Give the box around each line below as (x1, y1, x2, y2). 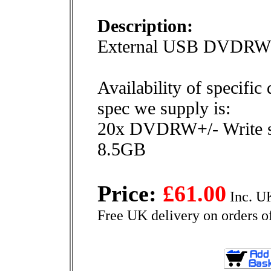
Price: (97, 181, 163, 206)
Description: (97, 16, 193, 36)
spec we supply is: (97, 98, 230, 118)
